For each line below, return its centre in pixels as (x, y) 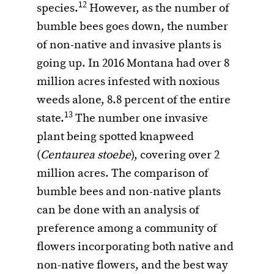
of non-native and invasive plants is (129, 46)
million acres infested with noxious (128, 82)
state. (50, 119)
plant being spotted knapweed (115, 137)
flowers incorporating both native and (135, 247)
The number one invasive (140, 119)
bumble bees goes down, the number (132, 27)
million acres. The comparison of (123, 174)
